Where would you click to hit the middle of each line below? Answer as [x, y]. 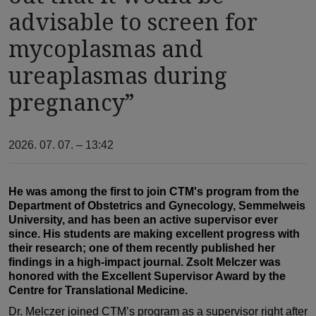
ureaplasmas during [118, 75]
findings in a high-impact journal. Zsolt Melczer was [145, 262]
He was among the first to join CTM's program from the [154, 192]
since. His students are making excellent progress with [154, 234]
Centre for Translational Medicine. [98, 291]
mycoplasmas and [106, 49]
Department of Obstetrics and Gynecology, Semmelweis [157, 206]
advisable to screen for [133, 22]
